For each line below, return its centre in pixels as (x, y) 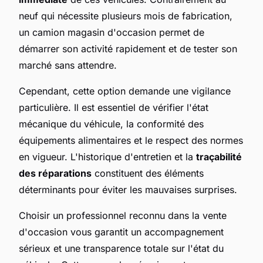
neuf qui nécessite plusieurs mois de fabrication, (126, 16)
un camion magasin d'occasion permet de (112, 32)
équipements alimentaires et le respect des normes (131, 140)
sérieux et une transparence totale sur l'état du (121, 248)
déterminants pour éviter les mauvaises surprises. (128, 189)
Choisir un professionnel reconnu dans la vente (123, 215)
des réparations (55, 173)
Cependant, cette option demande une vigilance (125, 91)
